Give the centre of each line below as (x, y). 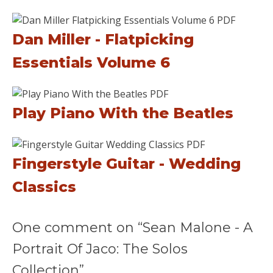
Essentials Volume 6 (91, 62)
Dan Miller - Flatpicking (103, 39)
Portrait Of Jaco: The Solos (100, 249)
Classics (44, 186)
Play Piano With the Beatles (123, 113)
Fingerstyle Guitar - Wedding (126, 163)
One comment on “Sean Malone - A (133, 227)
